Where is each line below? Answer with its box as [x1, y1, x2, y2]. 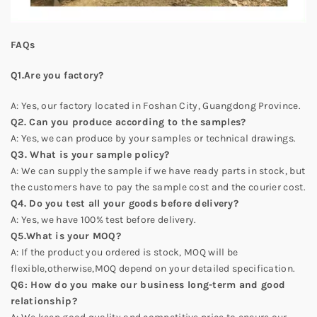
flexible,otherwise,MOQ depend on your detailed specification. [11, 263, 296, 275]
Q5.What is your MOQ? [11, 230, 121, 242]
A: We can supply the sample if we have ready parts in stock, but [11, 165, 306, 177]
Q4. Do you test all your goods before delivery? [11, 197, 239, 209]
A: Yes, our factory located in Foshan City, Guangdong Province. [11, 100, 301, 112]
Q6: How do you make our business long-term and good [11, 279, 286, 291]
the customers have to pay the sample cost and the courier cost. [11, 181, 306, 193]
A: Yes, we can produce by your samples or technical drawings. [11, 132, 296, 144]
